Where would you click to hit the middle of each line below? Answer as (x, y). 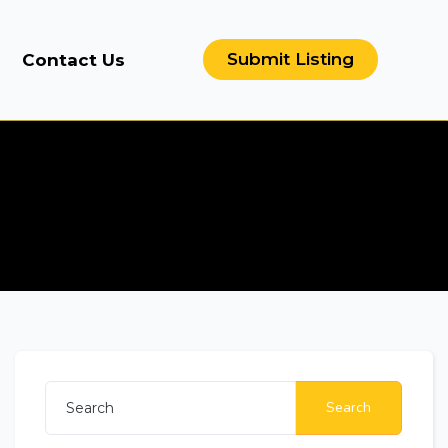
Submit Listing (291, 59)
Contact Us (73, 59)
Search (349, 408)
